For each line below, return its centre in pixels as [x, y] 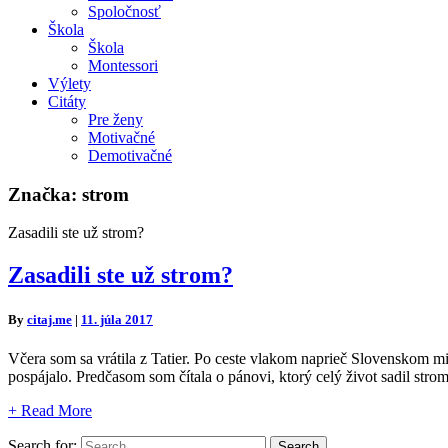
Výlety [69, 83]
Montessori [123, 65]
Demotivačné [130, 155]
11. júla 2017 [117, 319]
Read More [54, 410]
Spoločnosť [124, 11]
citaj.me [49, 319]
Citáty [67, 101]
